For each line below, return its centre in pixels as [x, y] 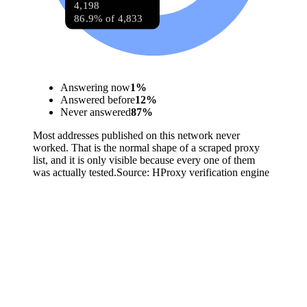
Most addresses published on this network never [136, 135]
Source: [134, 172]
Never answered [96, 112]
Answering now [95, 87]
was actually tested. [75, 172]
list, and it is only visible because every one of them [144, 160]
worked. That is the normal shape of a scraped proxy [146, 147]
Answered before [98, 99]
